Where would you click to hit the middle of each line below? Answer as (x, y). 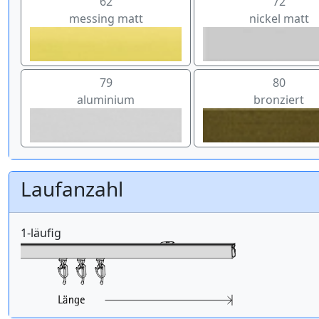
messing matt (106, 18)
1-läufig (41, 233)
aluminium (106, 100)
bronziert (279, 100)
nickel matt (279, 18)
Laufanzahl (72, 189)
